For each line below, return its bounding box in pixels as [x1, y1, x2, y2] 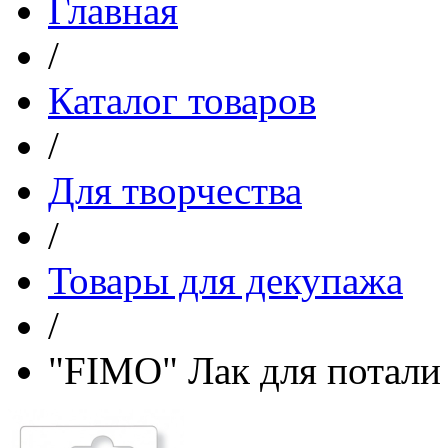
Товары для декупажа [48, 258, 403, 302]
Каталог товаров [48, 78, 316, 122]
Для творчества [48, 168, 302, 212]
